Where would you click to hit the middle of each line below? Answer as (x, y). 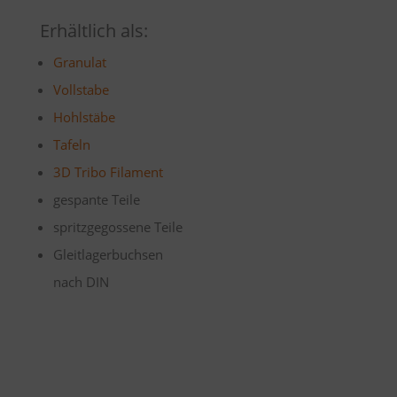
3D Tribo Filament (108, 172)
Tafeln (71, 144)
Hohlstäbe (84, 117)
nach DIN (81, 282)
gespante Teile (96, 199)
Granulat (79, 62)
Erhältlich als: (93, 31)
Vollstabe (81, 90)
